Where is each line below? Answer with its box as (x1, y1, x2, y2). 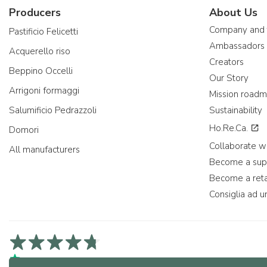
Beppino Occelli (9, 65, 73, 77)
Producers (9, 5, 61, 20)
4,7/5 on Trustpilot (24, 256, 83, 266)
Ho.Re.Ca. (209, 122, 250, 134)
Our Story (209, 72, 249, 84)
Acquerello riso (9, 45, 70, 57)
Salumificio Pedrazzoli (9, 104, 97, 116)
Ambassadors (209, 40, 265, 52)
